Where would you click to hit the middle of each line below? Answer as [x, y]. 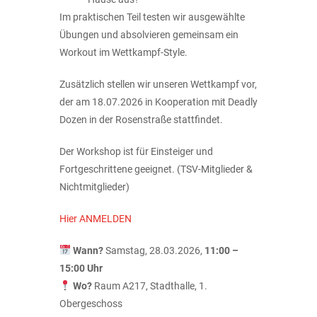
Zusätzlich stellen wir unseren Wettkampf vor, [158, 84]
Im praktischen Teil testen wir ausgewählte [152, 17]
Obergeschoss [91, 303]
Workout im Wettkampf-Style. [123, 52]
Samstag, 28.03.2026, [154, 250]
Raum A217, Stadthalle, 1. [149, 286]
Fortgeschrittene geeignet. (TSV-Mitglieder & [156, 169]
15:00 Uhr [81, 268]
